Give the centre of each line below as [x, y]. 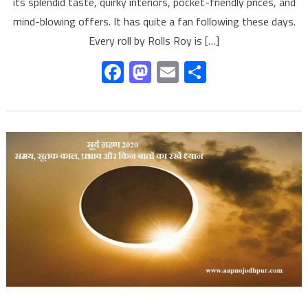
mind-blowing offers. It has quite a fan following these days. [154, 21]
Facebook [168, 72]
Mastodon [198, 72]
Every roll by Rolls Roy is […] [154, 40]
